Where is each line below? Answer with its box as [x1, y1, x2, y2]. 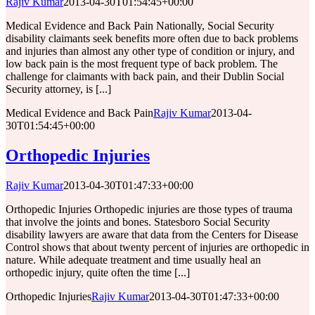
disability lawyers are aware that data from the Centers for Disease [6, 228, 298, 240]
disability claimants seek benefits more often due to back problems [6, 32, 298, 44]
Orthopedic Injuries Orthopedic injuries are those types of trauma [6, 202, 292, 215]
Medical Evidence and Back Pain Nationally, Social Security [6, 19, 274, 32]
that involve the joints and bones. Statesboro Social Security [6, 215, 270, 228]
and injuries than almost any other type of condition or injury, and [6, 44, 295, 57]
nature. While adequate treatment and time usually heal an [6, 253, 261, 266]
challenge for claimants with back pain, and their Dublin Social [6, 70, 284, 82]
